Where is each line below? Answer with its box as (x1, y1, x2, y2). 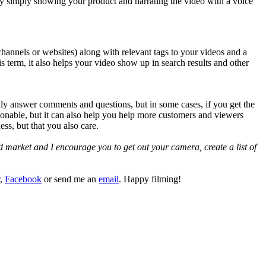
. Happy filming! (119, 174, 181, 185)
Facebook (5, 174, 42, 185)
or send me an (42, 174, 99, 185)
